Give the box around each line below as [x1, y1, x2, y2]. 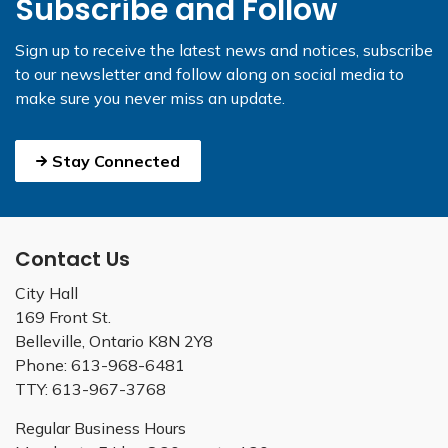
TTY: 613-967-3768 [15, 379, 166, 399]
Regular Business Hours [15, 418, 186, 438]
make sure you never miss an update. [15, 88, 285, 108]
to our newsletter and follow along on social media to [15, 64, 404, 84]
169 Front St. [15, 307, 111, 327]
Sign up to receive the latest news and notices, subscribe [15, 40, 433, 60]
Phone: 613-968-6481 [15, 355, 185, 375]
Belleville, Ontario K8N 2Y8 [15, 331, 213, 351]
